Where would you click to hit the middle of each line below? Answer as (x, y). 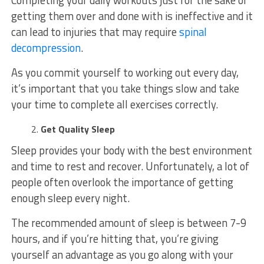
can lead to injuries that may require (95, 32)
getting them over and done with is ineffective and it (132, 16)
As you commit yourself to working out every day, (125, 72)
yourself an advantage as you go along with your (122, 254)
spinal (193, 32)
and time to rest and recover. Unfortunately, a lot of (130, 166)
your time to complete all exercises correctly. (115, 104)
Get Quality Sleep (77, 129)
